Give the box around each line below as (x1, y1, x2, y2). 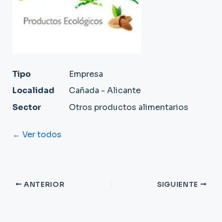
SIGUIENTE (157, 180, 200, 189)
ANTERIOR (22, 180, 65, 189)
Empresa (68, 69, 103, 80)
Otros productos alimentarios (68, 102, 188, 112)
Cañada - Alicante (68, 85, 141, 96)
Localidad (12, 85, 55, 96)
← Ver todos (12, 129, 61, 140)
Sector (12, 102, 41, 112)
